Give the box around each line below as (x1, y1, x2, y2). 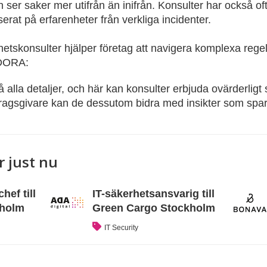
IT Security (104, 223, 139, 232)
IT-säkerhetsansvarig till (92, 188, 215, 200)
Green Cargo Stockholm (92, 202, 216, 214)
